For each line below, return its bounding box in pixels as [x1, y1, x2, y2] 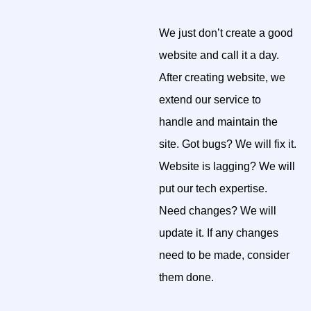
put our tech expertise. [159, 182, 268, 194]
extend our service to [159, 93, 262, 106]
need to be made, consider [159, 249, 290, 261]
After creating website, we [159, 71, 286, 83]
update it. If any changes [159, 226, 279, 239]
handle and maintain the [159, 115, 278, 128]
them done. [159, 271, 217, 283]
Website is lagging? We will [159, 160, 296, 172]
